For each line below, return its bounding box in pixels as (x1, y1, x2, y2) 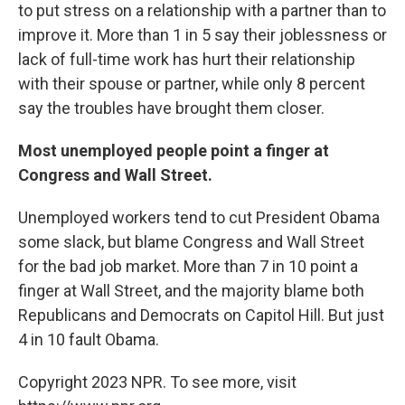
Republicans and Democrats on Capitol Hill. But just (18, 306, 384, 325)
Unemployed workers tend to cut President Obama (18, 208, 380, 227)
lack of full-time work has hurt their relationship (18, 50, 355, 69)
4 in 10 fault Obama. (18, 330, 159, 349)
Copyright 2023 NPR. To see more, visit (18, 372, 297, 391)
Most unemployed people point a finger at (18, 141, 329, 160)
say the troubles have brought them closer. (18, 99, 325, 118)
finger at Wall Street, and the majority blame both (18, 281, 364, 300)
